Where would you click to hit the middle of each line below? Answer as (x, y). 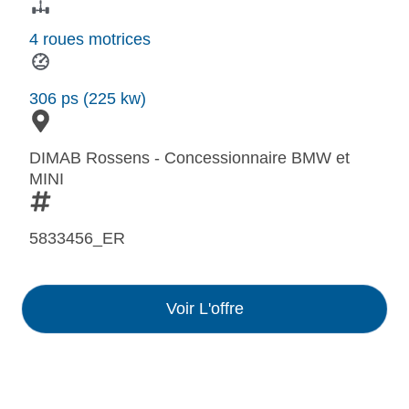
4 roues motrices (90, 40)
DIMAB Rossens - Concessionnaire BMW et (189, 158)
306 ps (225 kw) (88, 99)
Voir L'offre (204, 309)
